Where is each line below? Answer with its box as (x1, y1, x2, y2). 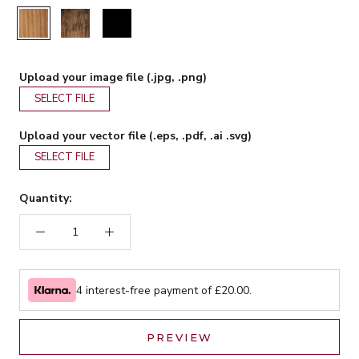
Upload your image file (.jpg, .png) (19, 70, 207, 86)
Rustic (18, 10, 50, 26)
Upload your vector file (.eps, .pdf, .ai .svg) (19, 128, 252, 144)
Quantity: (19, 191, 72, 207)
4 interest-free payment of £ (76, 282, 221, 298)
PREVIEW (146, 331, 213, 345)
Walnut (60, 10, 98, 26)
